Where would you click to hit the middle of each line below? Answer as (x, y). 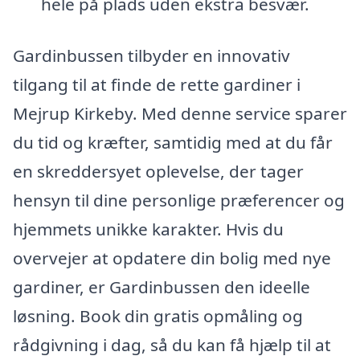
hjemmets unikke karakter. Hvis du (148, 229)
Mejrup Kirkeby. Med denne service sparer (180, 113)
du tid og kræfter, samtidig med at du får (173, 142)
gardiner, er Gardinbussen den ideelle (162, 286)
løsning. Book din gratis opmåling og (158, 315)
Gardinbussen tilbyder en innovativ (151, 55)
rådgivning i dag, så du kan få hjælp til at (172, 344)
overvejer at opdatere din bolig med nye (172, 258)
